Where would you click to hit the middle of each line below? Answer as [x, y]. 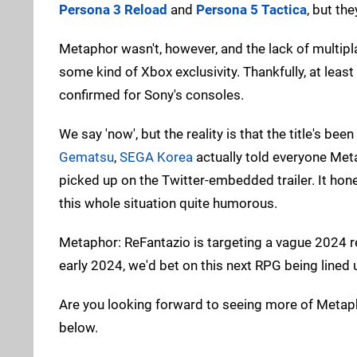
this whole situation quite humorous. [168, 203]
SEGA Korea [156, 157]
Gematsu [86, 157]
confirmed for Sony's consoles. [151, 94]
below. [78, 327]
